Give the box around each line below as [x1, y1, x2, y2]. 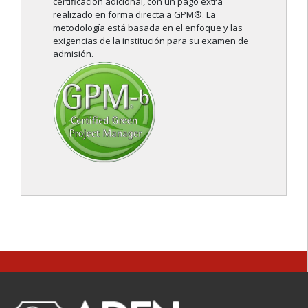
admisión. [53, 47, 93, 60]
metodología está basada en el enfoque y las [53, 21, 243, 34]
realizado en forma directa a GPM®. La [53, 8, 216, 21]
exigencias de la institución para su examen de [53, 34, 249, 47]
